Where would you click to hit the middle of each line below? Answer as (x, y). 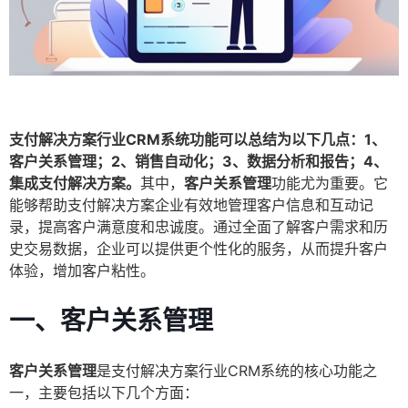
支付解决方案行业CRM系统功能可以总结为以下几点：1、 (198, 140)
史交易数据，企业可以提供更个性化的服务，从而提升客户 (199, 249)
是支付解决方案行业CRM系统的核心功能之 (237, 371)
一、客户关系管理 (111, 321)
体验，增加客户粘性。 (82, 271)
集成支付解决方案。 (75, 184)
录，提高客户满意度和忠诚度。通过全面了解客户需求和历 (199, 227)
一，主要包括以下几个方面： (104, 393)
